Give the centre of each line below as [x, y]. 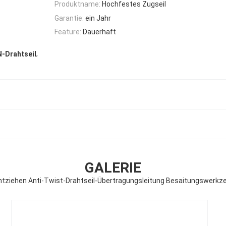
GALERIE [113, 167]
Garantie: [69, 18]
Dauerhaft [99, 32]
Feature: [68, 32]
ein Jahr [98, 18]
